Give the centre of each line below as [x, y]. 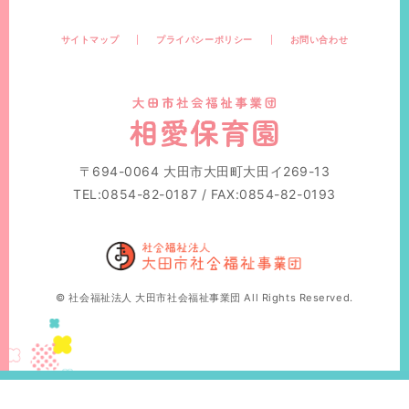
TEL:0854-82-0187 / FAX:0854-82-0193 [204, 194]
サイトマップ [90, 39]
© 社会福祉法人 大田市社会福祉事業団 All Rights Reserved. [204, 298]
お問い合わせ [319, 39]
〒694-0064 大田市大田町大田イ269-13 [204, 171]
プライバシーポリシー [204, 39]
